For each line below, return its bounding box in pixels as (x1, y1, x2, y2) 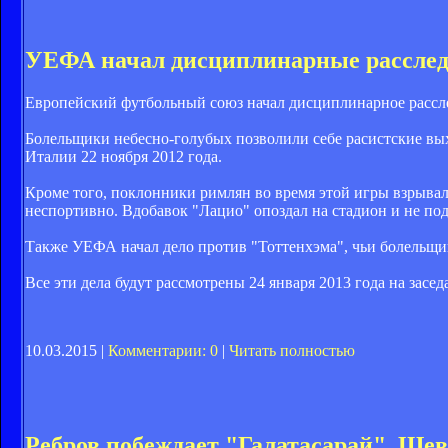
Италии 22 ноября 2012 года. (25, 148, 222, 166)
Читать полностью (229, 342, 355, 360)
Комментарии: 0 (108, 342, 218, 360)
